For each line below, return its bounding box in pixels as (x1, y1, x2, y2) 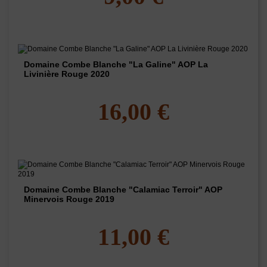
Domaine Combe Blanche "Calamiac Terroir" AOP (24, 185, 222, 195)
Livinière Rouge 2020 (24, 69, 110, 79)
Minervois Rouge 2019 (24, 194, 114, 204)
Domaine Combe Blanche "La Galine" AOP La (24, 60, 208, 70)
